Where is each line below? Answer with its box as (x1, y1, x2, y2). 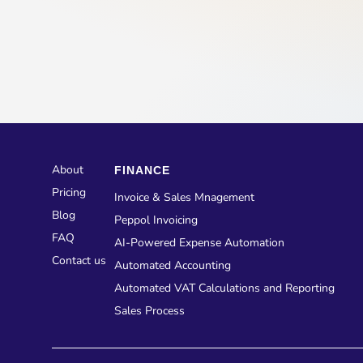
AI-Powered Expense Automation (114, 235, 285, 251)
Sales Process (114, 303, 186, 319)
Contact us (52, 253, 106, 269)
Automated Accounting (114, 258, 232, 274)
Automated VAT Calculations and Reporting (114, 280, 335, 297)
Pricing (52, 185, 86, 201)
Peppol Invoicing (114, 212, 199, 228)
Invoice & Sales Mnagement (114, 190, 255, 206)
